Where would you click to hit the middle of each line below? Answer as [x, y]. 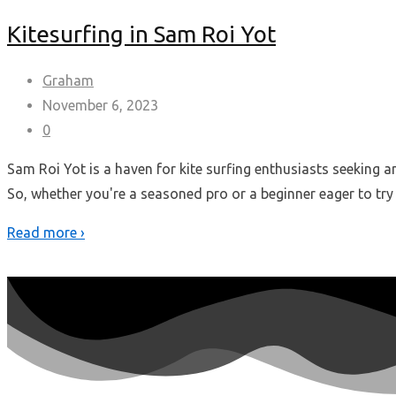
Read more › [46, 232]
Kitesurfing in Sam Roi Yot [141, 34]
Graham [68, 80]
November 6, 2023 [100, 105]
